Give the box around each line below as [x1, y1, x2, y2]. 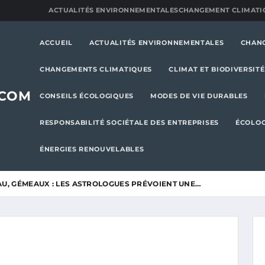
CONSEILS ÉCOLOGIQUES [40, 92, 134, 100]
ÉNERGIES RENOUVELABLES [40, 145, 144, 153]
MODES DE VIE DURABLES [150, 92, 248, 100]
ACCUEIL [40, 38, 73, 47]
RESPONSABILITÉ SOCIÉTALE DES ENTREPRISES [40, 118, 219, 127]
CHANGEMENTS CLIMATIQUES [40, 65, 153, 73]
